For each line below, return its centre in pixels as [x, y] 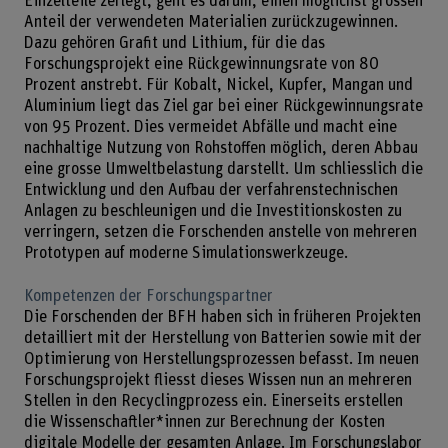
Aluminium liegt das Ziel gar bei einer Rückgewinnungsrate [223, 106]
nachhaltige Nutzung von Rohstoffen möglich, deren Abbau [220, 148]
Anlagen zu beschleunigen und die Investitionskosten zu [212, 211]
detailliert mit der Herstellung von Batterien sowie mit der [222, 337]
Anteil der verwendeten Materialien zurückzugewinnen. [210, 22]
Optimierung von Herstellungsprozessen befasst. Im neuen [221, 358]
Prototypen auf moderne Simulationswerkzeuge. [185, 253]
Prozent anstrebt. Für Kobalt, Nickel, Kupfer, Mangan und [218, 85]
